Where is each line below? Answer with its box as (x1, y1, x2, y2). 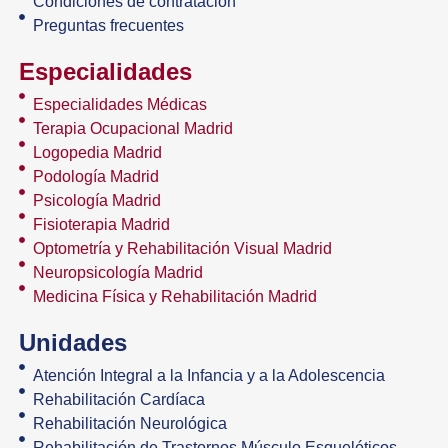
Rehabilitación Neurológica (33, 414, 228, 432)
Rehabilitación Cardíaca (33, 390, 206, 408)
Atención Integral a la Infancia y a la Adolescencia (33, 366, 386, 384)
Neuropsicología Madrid (33, 263, 204, 281)
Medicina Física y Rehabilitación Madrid (33, 287, 318, 305)
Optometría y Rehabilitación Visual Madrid (33, 239, 333, 257)
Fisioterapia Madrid (33, 215, 171, 233)
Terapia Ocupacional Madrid (33, 119, 234, 137)
